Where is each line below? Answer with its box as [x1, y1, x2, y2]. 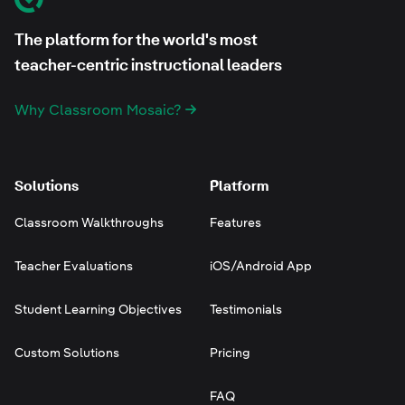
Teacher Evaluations [14, 259, 133, 273]
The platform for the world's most [14, 30, 258, 49]
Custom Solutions [14, 345, 119, 360]
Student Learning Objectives [14, 302, 182, 316]
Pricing [210, 345, 250, 360]
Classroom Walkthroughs [14, 215, 164, 230]
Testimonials [210, 302, 282, 316]
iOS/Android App [210, 259, 312, 273]
